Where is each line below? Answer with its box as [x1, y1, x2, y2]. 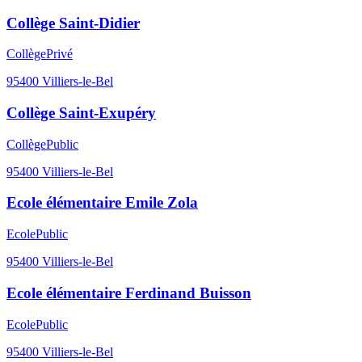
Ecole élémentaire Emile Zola [6, 194, 198, 212]
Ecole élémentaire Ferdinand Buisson [6, 284, 251, 301]
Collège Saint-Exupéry [6, 103, 156, 121]
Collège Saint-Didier [6, 14, 140, 32]
